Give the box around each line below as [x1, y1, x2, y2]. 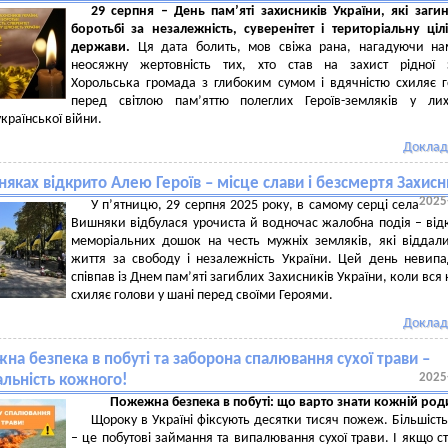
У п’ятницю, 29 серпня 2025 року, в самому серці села [91, 198, 419, 213]
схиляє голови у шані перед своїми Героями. [71, 288, 336, 303]
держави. [71, 40, 138, 55]
